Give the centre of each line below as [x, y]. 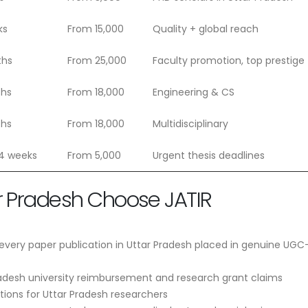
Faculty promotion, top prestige [229, 60]
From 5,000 [94, 155]
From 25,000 [97, 60]
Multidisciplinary [190, 123]
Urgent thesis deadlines [209, 155]
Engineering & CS [194, 92]
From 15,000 [96, 29]
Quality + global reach [206, 29]
